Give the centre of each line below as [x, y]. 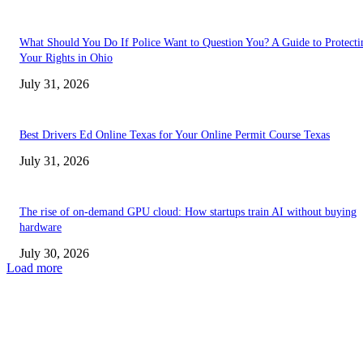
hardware [41, 228]
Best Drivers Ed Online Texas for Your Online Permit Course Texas [175, 135]
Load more [34, 268]
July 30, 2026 [54, 254]
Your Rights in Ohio [66, 58]
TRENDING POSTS [71, 320]
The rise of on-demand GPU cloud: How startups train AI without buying [188, 212]
